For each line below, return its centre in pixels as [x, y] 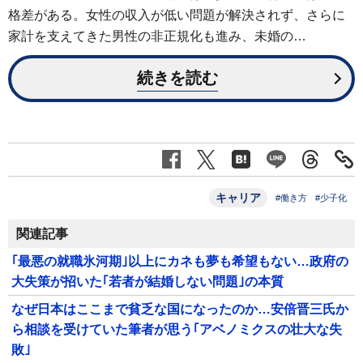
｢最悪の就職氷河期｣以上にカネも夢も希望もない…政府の [180, 261]
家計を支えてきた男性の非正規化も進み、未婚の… [157, 36]
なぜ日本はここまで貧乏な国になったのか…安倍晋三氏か [180, 309]
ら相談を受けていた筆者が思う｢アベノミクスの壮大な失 [177, 329]
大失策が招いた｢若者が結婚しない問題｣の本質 [147, 281]
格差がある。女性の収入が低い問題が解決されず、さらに [177, 15]
